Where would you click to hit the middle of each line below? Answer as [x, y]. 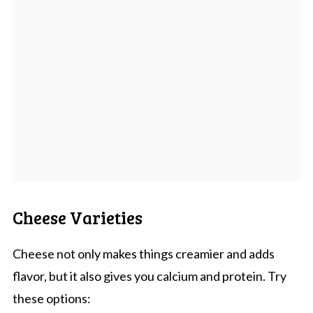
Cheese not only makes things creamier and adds [143, 253]
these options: [51, 298]
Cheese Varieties [77, 217]
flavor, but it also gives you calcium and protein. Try [149, 276]
